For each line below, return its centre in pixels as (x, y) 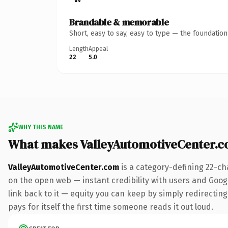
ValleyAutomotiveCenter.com (64, 167)
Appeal (98, 49)
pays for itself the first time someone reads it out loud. (111, 207)
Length (79, 49)
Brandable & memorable (119, 22)
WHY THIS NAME (41, 127)
